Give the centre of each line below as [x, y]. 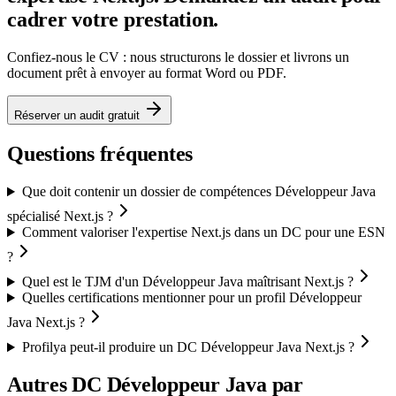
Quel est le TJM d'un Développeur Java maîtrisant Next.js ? [187, 282]
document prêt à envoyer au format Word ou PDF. [147, 73]
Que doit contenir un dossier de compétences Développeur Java [198, 192]
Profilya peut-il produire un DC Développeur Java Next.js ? [188, 347]
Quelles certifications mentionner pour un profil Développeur [191, 298]
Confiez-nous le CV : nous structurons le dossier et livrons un [178, 57]
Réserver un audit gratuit [79, 116]
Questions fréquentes [100, 154]
